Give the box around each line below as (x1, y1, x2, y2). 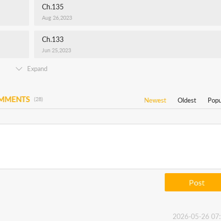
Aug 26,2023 (42, 14, 72, 21)
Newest (144, 96, 166, 104)
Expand (27, 65, 47, 73)
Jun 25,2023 (42, 47, 71, 53)
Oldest (178, 96, 196, 104)
